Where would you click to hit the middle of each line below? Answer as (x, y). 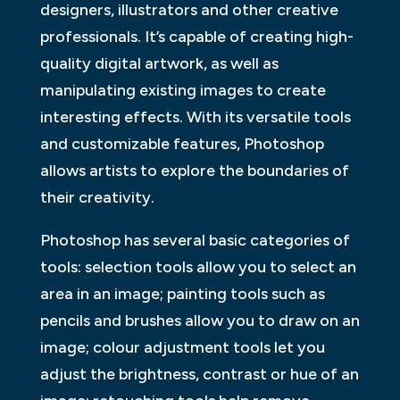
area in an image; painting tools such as (182, 294)
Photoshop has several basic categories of (195, 241)
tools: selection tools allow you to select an (198, 267)
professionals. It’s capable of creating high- (196, 37)
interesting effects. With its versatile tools (195, 117)
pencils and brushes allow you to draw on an (200, 321)
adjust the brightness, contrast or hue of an (199, 375)
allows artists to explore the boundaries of (194, 171)
